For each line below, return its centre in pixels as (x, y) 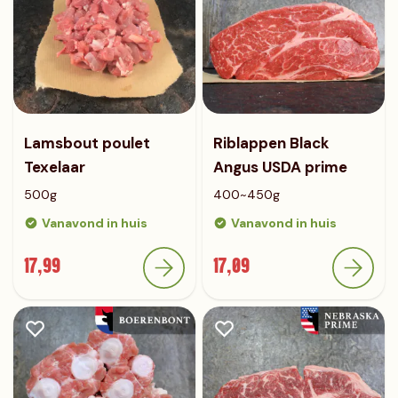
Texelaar (55, 167)
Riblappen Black (271, 143)
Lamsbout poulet (87, 143)
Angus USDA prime (280, 167)
